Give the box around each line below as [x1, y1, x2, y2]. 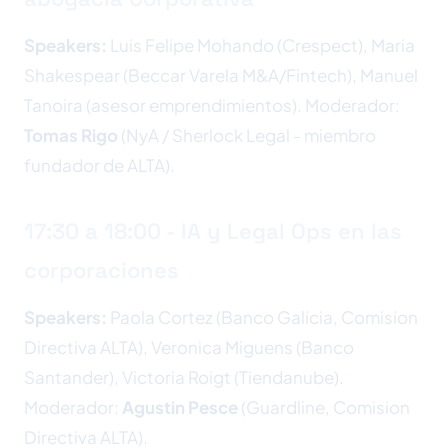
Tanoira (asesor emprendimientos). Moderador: [24, 94, 400, 116]
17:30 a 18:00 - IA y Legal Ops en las [24, 217, 402, 245]
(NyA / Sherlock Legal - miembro [118, 124, 376, 146]
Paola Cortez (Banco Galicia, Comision [107, 306, 418, 328]
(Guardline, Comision [238, 396, 410, 418]
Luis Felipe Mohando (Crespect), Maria [107, 34, 415, 56]
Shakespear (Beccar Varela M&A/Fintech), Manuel [24, 64, 418, 86]
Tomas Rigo [24, 124, 118, 146]
